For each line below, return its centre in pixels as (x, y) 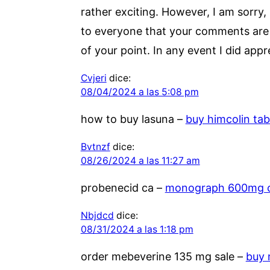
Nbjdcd (97, 215)
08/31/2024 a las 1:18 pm (137, 229)
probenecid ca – (123, 187)
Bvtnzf (95, 146)
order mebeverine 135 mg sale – (163, 256)
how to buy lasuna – (133, 119)
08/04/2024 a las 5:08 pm (140, 92)
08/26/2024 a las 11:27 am (140, 160)
